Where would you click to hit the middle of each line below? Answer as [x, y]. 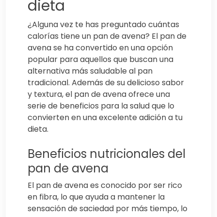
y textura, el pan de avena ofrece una [99, 94]
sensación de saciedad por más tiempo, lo [108, 209]
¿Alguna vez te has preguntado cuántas [103, 25]
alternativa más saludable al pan [90, 71]
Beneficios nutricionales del [107, 154]
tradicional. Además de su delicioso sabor [106, 83]
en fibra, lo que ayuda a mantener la [96, 197]
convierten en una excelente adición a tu [105, 118]
